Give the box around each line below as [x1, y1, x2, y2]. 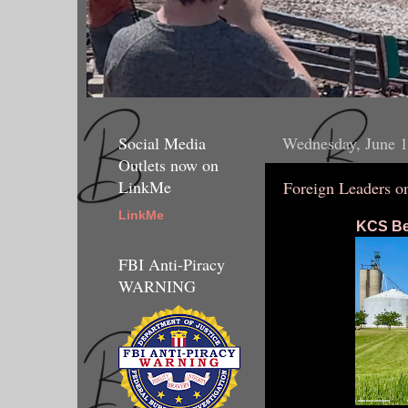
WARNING [118, 275, 196, 298]
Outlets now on [118, 153, 219, 176]
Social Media [118, 131, 206, 154]
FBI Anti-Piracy [118, 253, 225, 276]
